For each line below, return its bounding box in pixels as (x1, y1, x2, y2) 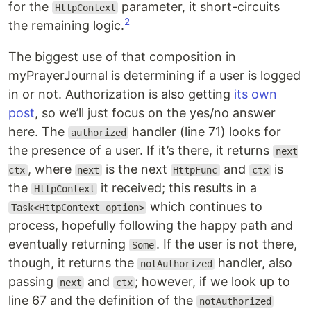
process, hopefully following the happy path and (8, 218, 293, 233)
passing (8, 274, 57, 289)
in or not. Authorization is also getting (8, 87, 234, 101)
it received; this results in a (97, 180, 258, 195)
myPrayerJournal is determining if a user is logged (8, 68, 301, 83)
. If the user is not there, (156, 237, 298, 251)
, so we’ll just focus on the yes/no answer (35, 106, 276, 120)
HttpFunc (173, 165, 218, 176)
